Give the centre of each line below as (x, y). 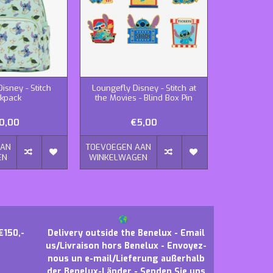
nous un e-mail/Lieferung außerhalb (126, 258)
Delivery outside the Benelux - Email (126, 233)
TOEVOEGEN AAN (118, 147)
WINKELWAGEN (119, 157)
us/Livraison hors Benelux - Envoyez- (126, 246)
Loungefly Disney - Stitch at (144, 88)
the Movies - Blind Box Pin (144, 97)
